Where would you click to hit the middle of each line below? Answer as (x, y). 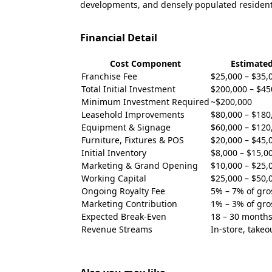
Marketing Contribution (129, 204)
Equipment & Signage (126, 127)
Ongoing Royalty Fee (123, 191)
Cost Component (145, 63)
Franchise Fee (109, 76)
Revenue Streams (117, 229)
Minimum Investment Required (145, 102)
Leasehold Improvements (133, 114)
